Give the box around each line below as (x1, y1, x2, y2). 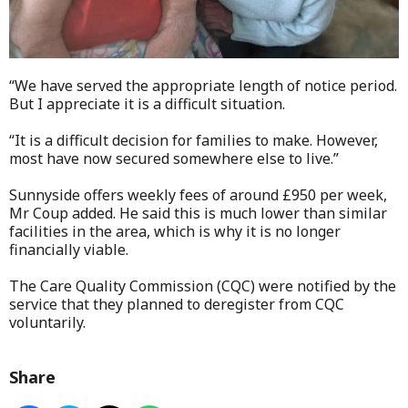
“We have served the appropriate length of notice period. (9, 75, 397, 96)
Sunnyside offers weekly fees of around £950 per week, (9, 184, 387, 205)
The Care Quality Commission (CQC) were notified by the (9, 275, 396, 296)
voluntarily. (9, 311, 86, 332)
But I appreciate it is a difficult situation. (9, 93, 285, 114)
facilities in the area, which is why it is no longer (9, 220, 341, 241)
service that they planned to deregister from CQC (9, 293, 344, 314)
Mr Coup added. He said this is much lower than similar (9, 202, 387, 223)
